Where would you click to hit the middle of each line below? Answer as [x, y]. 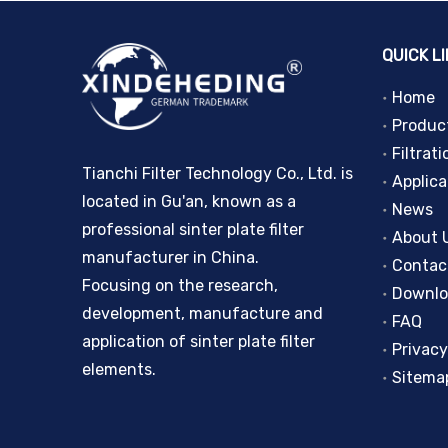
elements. [119, 370]
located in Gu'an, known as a [189, 202]
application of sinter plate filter [198, 342]
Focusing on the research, [180, 286]
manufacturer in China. [170, 258]
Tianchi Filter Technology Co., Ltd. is [217, 174]
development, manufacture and [202, 314]
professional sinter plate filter [193, 230]
